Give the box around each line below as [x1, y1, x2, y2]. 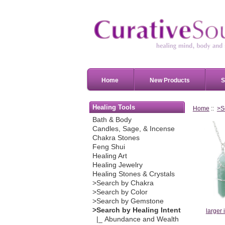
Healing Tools [92, 103, 136, 111]
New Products [150, 76, 190, 84]
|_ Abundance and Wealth [92, 215, 179, 223]
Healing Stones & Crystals [92, 170, 175, 178]
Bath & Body [92, 116, 132, 124]
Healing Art [92, 152, 127, 160]
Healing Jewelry [92, 161, 143, 169]
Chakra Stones [92, 134, 140, 142]
